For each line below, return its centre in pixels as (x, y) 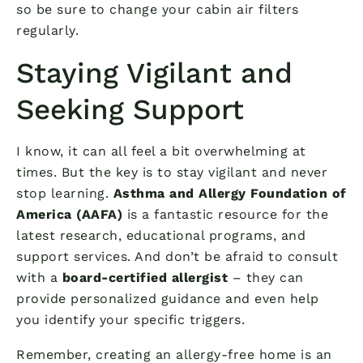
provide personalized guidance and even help (168, 298)
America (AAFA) (69, 214)
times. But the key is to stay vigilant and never (172, 172)
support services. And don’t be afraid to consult (177, 256)
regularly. (47, 30)
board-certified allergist (145, 277)
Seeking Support (130, 109)
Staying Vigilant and (154, 73)
